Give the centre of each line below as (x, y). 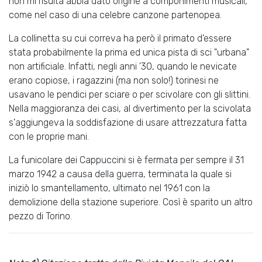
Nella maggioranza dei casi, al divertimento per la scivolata (130, 108)
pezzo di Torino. (40, 216)
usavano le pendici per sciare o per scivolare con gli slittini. (130, 94)
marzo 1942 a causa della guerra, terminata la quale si (120, 174)
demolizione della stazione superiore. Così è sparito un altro (131, 202)
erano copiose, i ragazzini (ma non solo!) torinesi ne (114, 80)
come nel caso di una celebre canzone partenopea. (115, 15)
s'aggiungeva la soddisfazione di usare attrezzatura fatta (128, 123)
